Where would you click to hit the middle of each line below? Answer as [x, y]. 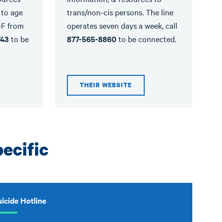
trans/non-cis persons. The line [120, 12]
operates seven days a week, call [122, 25]
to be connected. [147, 39]
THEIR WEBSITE [106, 85]
